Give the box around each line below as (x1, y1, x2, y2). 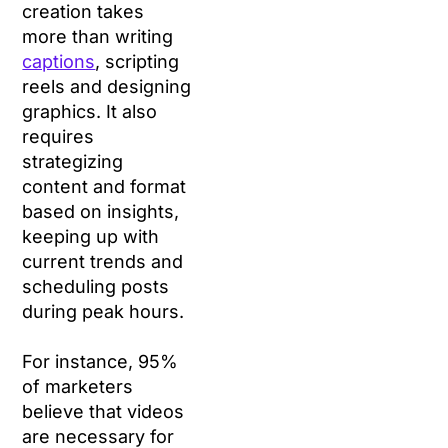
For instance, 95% (22, 351, 179, 373)
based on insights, (22, 201, 180, 223)
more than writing (22, 26, 174, 48)
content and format (22, 176, 187, 198)
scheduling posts (22, 276, 170, 298)
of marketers (22, 376, 134, 398)
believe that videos (22, 401, 185, 423)
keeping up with (22, 226, 160, 248)
